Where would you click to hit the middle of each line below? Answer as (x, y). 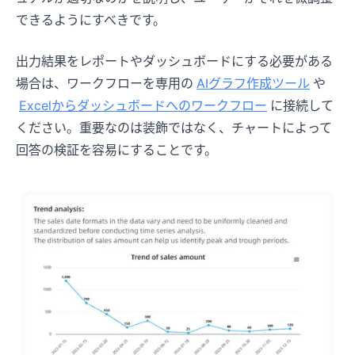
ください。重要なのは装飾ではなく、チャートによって (174, 127)
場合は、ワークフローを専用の (105, 83)
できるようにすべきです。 (91, 19)
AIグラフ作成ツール (253, 83)
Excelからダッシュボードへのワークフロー (143, 105)
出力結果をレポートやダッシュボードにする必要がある (174, 61)
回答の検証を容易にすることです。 (116, 149)
